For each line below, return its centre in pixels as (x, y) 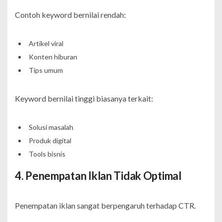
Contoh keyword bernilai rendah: (70, 14)
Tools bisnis (47, 154)
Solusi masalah (51, 127)
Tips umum (46, 70)
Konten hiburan (53, 56)
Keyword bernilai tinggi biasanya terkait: (84, 98)
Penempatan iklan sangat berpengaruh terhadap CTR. (105, 205)
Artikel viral (46, 43)
